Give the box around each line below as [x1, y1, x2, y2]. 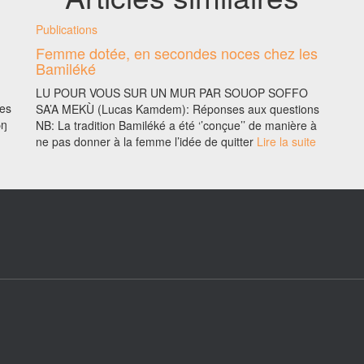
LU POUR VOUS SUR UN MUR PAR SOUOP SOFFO [36, 84, 308, 101]
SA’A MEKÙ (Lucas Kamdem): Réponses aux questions [36, 100, 319, 117]
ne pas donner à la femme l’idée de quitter [36, 132, 253, 149]
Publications [36, 20, 97, 37]
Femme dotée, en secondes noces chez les [36, 41, 318, 63]
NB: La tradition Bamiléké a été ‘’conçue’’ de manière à [36, 116, 317, 133]
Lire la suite [253, 132, 316, 149]
